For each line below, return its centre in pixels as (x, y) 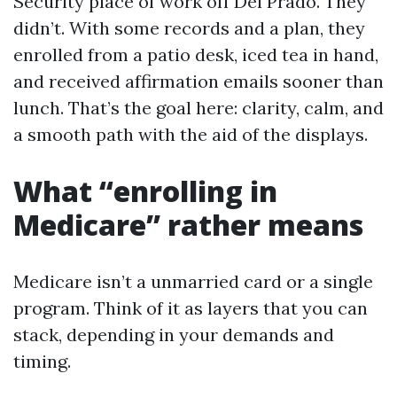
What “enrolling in (145, 191)
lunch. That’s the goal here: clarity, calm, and (198, 108)
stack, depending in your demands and (174, 335)
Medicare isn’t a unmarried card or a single (193, 281)
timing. (42, 361)
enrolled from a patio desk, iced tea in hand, (196, 54)
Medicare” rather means (188, 225)
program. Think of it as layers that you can (191, 308)
